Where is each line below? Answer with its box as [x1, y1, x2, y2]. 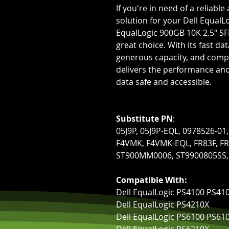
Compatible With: [116, 174, 187, 186]
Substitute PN [116, 113, 173, 125]
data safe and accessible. [116, 76, 212, 88]
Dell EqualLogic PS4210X [116, 199, 209, 211]
